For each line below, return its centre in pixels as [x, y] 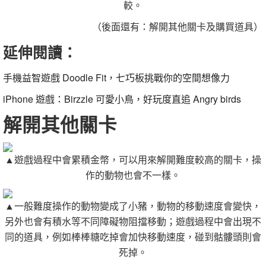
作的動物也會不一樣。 [133, 175]
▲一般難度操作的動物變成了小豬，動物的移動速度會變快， [133, 206]
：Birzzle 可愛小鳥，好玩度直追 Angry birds [148, 99]
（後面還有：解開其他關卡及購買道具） [178, 26]
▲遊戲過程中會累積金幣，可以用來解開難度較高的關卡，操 [133, 159]
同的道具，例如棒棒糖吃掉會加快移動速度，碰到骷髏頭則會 [133, 237]
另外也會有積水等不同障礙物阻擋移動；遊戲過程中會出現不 [133, 221]
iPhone [18, 99]
